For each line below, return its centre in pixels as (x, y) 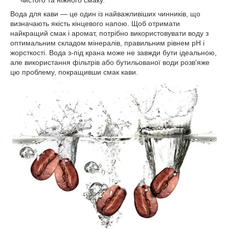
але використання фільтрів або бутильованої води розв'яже (110, 63)
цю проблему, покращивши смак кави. (74, 72)
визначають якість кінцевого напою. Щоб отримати (95, 24)
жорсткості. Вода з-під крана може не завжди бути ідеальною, (113, 53)
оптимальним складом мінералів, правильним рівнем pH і (107, 43)
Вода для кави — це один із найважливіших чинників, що (105, 14)
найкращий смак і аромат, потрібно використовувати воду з (109, 33)
